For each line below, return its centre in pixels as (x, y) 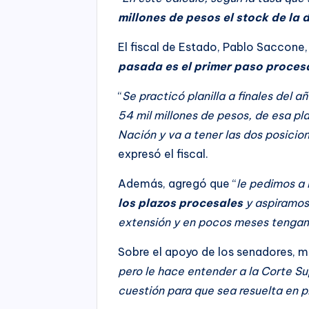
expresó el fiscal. (163, 153)
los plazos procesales (181, 202)
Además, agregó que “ (178, 183)
